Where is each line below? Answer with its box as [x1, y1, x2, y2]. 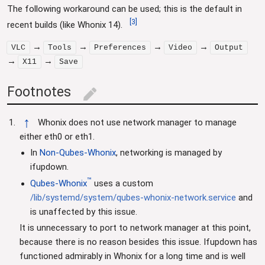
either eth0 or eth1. [19, 131, 95, 142]
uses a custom [91, 178, 153, 189]
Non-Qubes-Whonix [39, 147, 116, 158]
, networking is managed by [115, 147, 222, 158]
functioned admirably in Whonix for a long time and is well [19, 251, 245, 262]
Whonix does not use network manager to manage [37, 117, 237, 128]
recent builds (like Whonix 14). [7, 19, 125, 30]
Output [215, 43, 243, 52]
